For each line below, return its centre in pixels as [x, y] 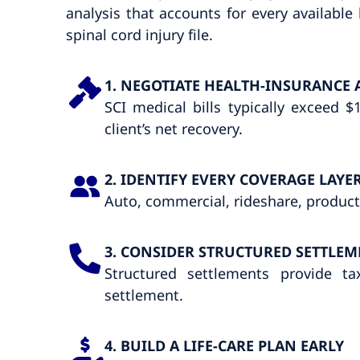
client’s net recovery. [174, 128]
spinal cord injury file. [140, 34]
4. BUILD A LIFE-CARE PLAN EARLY [224, 345]
